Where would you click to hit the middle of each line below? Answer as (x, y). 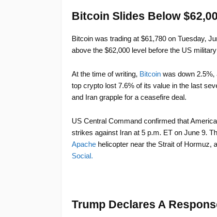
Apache (84, 144)
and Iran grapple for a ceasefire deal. (129, 97)
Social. (82, 156)
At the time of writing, (105, 74)
